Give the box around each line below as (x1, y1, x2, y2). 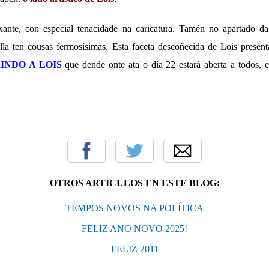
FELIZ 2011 (110, 243, 159, 254)
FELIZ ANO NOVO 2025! (82, 223, 187, 234)
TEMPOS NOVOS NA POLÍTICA (65, 202, 204, 213)
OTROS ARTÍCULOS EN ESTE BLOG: (49, 177, 220, 188)
